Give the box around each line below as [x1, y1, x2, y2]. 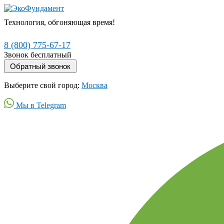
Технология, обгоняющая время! [4, 18, 115, 26]
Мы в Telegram [14, 101, 66, 109]
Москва [81, 81, 107, 89]
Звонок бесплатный [4, 50, 71, 59]
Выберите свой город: [4, 81, 81, 89]
